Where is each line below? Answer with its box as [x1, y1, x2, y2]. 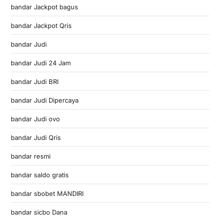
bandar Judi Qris [10, 133, 61, 141]
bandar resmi [10, 152, 51, 160]
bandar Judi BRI [10, 77, 58, 85]
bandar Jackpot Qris [10, 21, 72, 29]
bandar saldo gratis [10, 170, 69, 179]
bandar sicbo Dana [10, 208, 67, 216]
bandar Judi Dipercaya [10, 96, 79, 104]
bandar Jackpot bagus [10, 2, 78, 11]
